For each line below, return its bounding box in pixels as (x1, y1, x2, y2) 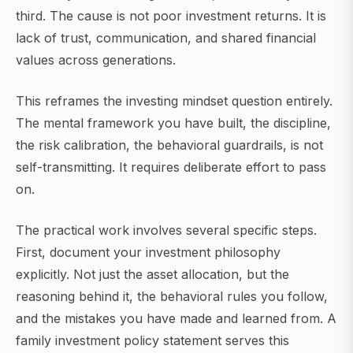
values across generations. (16, 52, 176, 69)
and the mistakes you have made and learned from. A (16, 310, 336, 327)
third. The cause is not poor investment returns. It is (16, 8, 326, 24)
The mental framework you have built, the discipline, (16, 115, 331, 132)
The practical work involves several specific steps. (16, 222, 317, 239)
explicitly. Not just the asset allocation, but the (16, 266, 289, 283)
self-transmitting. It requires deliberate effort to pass (16, 159, 326, 176)
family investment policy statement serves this (16, 333, 289, 349)
